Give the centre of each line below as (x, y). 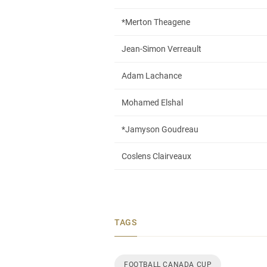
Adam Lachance (152, 76)
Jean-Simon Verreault (162, 49)
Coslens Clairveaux (156, 156)
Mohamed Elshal (152, 103)
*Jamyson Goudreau (160, 129)
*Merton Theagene (156, 22)
